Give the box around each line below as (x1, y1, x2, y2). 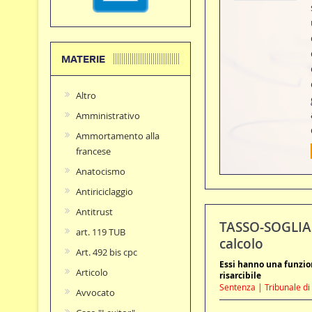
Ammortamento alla (75, 130, 159, 143)
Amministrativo (75, 109, 140, 123)
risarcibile (219, 270, 261, 282)
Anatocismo (75, 165, 125, 178)
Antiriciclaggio (75, 185, 133, 198)
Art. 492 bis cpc (75, 246, 137, 259)
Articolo (75, 266, 108, 279)
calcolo (219, 235, 263, 253)
